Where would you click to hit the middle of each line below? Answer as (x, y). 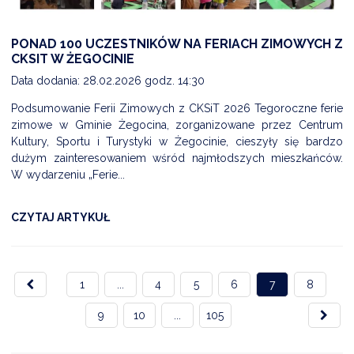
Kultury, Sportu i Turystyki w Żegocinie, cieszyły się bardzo (177, 142)
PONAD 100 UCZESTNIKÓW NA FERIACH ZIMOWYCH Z (177, 44)
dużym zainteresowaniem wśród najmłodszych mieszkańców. (177, 158)
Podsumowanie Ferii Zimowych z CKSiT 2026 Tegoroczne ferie (177, 109)
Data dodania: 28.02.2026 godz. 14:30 (108, 81)
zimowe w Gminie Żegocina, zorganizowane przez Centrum (177, 125)
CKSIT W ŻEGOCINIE (73, 59)
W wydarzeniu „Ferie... (68, 175)
